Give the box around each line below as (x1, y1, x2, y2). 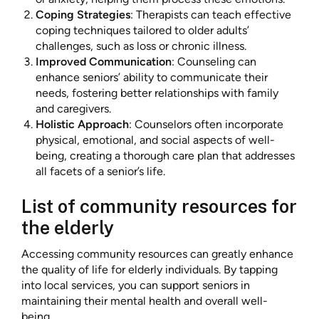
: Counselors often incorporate (129, 117, 283, 132)
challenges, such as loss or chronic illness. (36, 39, 246, 53)
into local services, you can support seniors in (21, 278, 250, 293)
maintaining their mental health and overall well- (21, 294, 268, 308)
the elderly (21, 216, 114, 239)
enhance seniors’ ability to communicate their (36, 70, 268, 85)
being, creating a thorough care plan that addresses (36, 149, 295, 163)
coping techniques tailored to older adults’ (36, 23, 249, 38)
